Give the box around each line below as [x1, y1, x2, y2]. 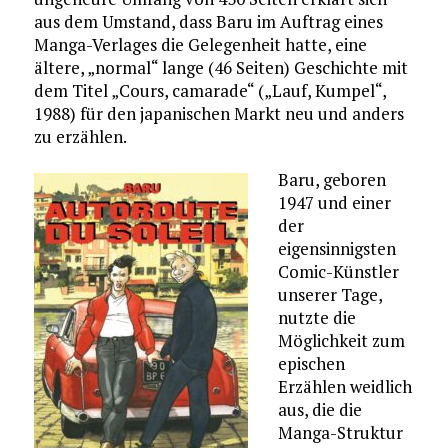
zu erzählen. [33, 124, 127, 148]
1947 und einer [277, 190, 391, 214]
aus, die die [277, 397, 362, 421]
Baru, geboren [277, 167, 386, 191]
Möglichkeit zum [277, 328, 405, 352]
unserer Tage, [277, 282, 382, 306]
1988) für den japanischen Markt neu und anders [33, 101, 404, 125]
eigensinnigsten [277, 236, 396, 260]
